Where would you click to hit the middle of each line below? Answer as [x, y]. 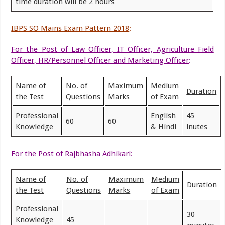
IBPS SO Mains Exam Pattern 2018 [70, 28]
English [163, 116]
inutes [197, 127]
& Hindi [164, 127]
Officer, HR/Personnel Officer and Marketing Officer [100, 60]
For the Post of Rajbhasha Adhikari [71, 153]
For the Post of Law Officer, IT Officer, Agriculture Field [113, 49]
